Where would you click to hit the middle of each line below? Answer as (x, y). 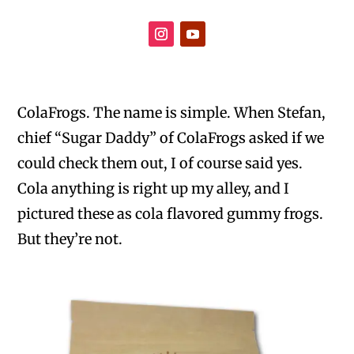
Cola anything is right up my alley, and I (154, 188)
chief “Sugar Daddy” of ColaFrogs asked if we (171, 138)
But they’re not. (70, 239)
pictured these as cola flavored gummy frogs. (171, 214)
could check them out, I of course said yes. (160, 163)
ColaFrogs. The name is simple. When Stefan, (172, 113)
